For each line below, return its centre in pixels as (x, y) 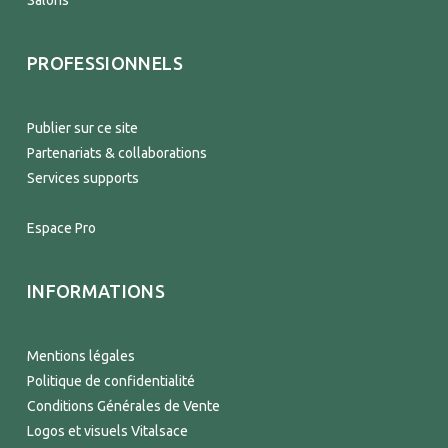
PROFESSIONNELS (104, 63)
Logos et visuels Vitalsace (107, 431)
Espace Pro (61, 228)
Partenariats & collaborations (116, 153)
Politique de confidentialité (110, 381)
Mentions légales (80, 356)
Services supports (82, 178)
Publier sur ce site (82, 128)
